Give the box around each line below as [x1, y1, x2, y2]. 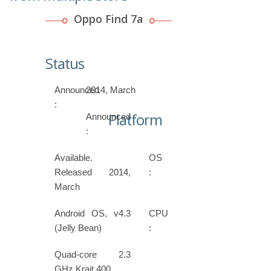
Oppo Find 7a [73, 11, 143, 27]
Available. [54, 152, 93, 163]
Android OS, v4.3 [54, 208, 131, 219]
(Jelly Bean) [54, 223, 102, 233]
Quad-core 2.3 [54, 249, 131, 260]
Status [45, 54, 84, 74]
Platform [108, 110, 163, 130]
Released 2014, [54, 167, 131, 178]
